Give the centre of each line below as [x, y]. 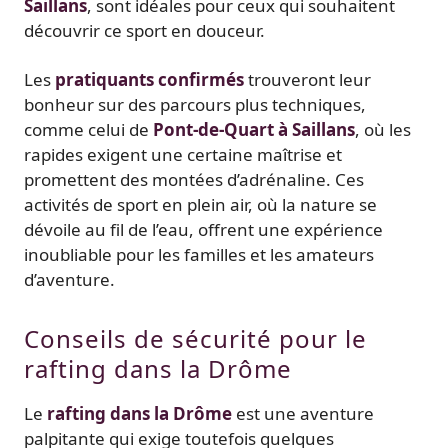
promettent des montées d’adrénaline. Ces [194, 180]
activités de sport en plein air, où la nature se [200, 205]
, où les [383, 130]
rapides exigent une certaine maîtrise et [183, 155]
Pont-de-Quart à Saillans [254, 130]
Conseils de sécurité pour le [195, 339]
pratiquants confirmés [149, 80]
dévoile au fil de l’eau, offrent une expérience [203, 230]
